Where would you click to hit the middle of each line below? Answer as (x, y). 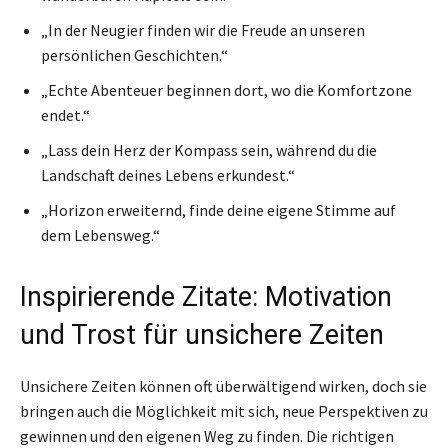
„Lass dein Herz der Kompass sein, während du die (209, 149)
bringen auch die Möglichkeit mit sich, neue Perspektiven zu (224, 410)
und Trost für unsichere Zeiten (202, 334)
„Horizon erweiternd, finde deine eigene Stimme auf (218, 209)
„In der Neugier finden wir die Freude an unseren (203, 29)
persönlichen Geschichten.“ (134, 54)
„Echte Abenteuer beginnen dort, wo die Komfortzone (226, 89)
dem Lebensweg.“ (100, 234)
